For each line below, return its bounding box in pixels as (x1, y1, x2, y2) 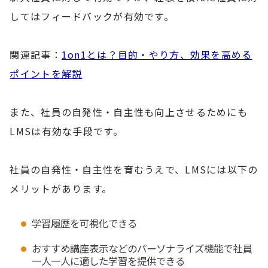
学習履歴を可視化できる (31, 215, 137, 230)
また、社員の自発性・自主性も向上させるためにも (10, 104, 248, 119)
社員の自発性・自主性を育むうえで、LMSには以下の (10, 162, 258, 176)
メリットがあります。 (10, 181, 112, 196)
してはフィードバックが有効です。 (10, 8, 174, 23)
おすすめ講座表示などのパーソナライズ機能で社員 (31, 241, 252, 256)
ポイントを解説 (10, 66, 83, 81)
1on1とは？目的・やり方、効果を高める (61, 47, 252, 62)
